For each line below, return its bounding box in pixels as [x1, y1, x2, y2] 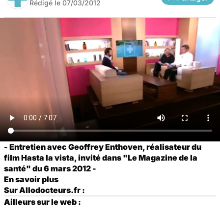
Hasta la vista [21, 152, 74, 163]
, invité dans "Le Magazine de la [74, 152, 197, 163]
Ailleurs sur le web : [4, 196, 81, 207]
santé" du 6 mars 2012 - [4, 163, 96, 173]
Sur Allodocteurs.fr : [4, 185, 85, 195]
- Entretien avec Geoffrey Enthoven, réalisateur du [4, 141, 201, 152]
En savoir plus [4, 174, 58, 184]
